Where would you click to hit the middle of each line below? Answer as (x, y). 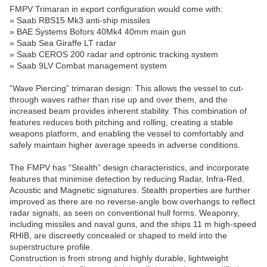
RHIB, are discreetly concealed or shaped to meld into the (118, 236)
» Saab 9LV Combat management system (88, 66)
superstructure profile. (51, 247)
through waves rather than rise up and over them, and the (119, 100)
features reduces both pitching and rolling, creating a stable (121, 122)
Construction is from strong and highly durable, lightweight (119, 258)
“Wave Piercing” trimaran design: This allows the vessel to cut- (127, 89)
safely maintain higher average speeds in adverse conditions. (125, 145)
